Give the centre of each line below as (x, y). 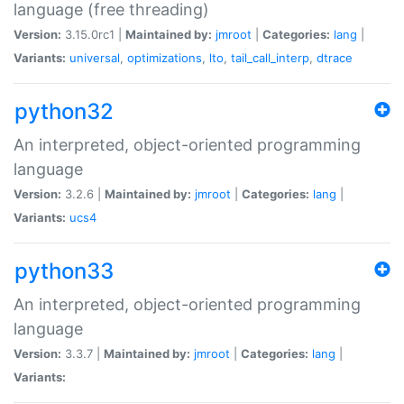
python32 (64, 111)
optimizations (165, 57)
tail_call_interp (270, 57)
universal (95, 57)
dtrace (335, 57)
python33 (64, 271)
